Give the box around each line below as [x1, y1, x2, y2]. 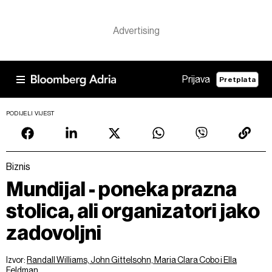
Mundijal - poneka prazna [6, 177, 237, 202]
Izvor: [6, 255, 27, 265]
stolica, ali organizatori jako [6, 199, 260, 223]
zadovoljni [6, 220, 101, 245]
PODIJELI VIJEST [6, 110, 55, 117]
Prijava [182, 73, 211, 85]
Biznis [6, 161, 30, 172]
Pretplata [219, 75, 256, 84]
